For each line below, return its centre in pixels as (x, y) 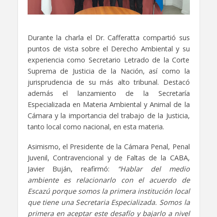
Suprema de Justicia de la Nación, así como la (108, 71)
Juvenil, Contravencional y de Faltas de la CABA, (108, 158)
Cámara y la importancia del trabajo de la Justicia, (108, 116)
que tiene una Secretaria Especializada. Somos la (108, 202)
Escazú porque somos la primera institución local (108, 191)
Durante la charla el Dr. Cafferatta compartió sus (108, 38)
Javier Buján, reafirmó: (72, 169)
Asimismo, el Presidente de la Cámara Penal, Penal (108, 147)
